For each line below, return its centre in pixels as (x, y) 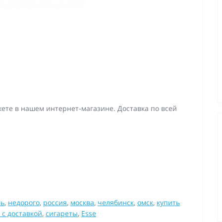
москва (82, 202)
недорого (24, 202)
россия (55, 202)
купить (168, 202)
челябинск (116, 202)
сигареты (62, 213)
